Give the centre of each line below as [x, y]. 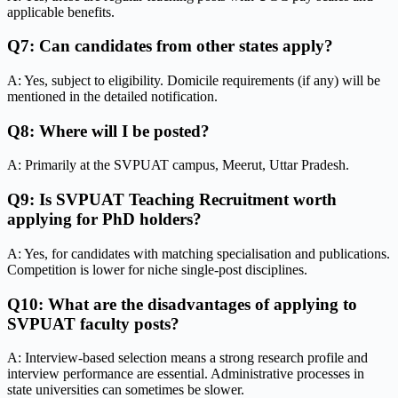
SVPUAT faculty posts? [93, 323]
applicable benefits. [61, 12]
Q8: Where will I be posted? [108, 131]
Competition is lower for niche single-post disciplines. [157, 269]
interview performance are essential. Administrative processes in [186, 374]
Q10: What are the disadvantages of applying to [182, 304]
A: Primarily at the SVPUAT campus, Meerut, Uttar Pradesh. [178, 165]
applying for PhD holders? [104, 219]
